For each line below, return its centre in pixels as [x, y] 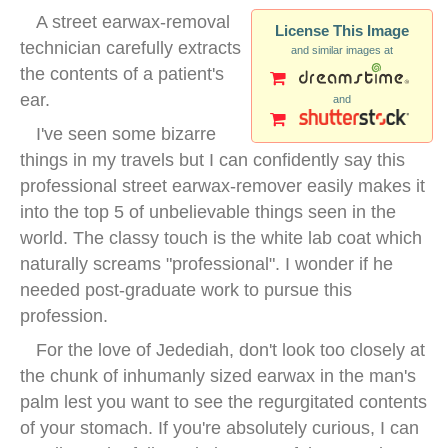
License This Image [342, 30]
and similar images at [342, 49]
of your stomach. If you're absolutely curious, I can [219, 427]
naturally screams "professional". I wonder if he [206, 263]
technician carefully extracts [130, 47]
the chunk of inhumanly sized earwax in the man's [218, 375]
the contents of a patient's [122, 73]
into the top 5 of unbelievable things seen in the [208, 211]
